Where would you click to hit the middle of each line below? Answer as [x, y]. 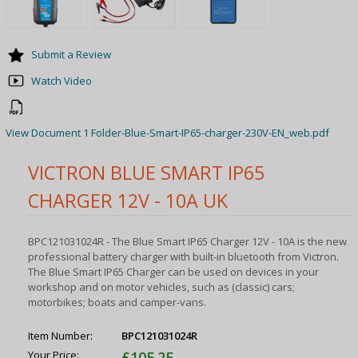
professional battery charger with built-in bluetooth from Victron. [184, 257]
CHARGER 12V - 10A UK [128, 200]
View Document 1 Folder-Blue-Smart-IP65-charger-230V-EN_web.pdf [167, 132]
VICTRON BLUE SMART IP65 [147, 172]
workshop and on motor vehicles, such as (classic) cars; [162, 287]
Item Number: [61, 336]
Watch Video [62, 80]
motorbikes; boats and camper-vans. [117, 302]
